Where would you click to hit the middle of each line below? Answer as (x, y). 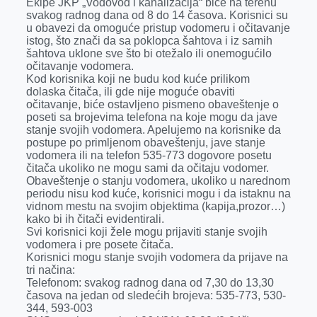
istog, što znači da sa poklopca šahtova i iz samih (149, 41)
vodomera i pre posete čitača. (99, 245)
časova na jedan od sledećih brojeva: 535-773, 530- (156, 296)
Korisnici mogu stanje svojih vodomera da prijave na (157, 258)
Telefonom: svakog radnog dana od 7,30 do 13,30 (150, 283)
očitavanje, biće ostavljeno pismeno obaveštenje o (152, 105)
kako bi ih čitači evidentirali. (95, 219)
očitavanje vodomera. (80, 67)
